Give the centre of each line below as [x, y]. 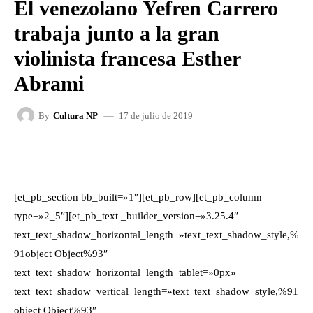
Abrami [49, 83]
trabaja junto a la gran [117, 33]
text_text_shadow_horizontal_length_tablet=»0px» [125, 272]
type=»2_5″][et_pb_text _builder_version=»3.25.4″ [126, 216]
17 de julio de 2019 [156, 115]
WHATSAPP [241, 155]
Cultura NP [75, 115]
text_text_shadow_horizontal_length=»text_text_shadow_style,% [156, 235]
